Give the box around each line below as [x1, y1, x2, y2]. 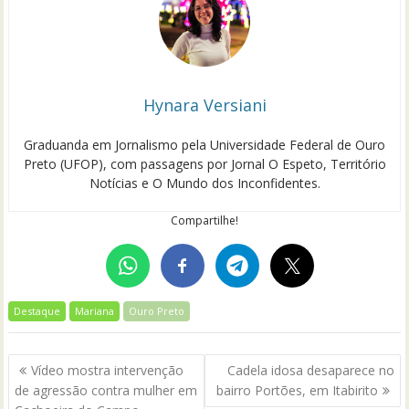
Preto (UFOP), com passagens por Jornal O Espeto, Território [23, 155, 386, 173]
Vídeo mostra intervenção [31, 361, 184, 379]
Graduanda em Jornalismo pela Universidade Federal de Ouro [24, 136, 385, 154]
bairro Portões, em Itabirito [215, 381, 378, 399]
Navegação [7, 351, 120, 378]
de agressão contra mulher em [15, 381, 198, 399]
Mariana [75, 304, 115, 319]
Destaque [14, 304, 61, 319]
